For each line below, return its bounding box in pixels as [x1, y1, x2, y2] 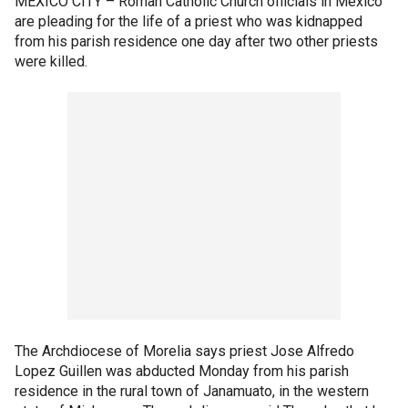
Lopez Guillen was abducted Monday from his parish [15, 362, 349, 380]
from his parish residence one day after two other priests [15, 32, 378, 50]
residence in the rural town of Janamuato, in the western [15, 382, 369, 400]
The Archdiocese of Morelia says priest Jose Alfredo [15, 342, 354, 360]
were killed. [15, 52, 87, 70]
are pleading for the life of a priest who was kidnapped [15, 12, 362, 30]
